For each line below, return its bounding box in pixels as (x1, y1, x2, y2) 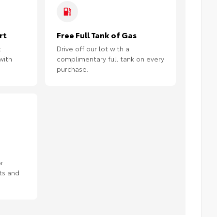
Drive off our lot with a (57, 44, 129, 54)
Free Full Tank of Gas (57, 29, 137, 41)
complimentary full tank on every (57, 54, 164, 64)
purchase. (57, 64, 88, 74)
